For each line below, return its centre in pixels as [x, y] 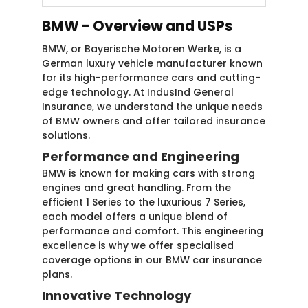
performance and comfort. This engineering [153, 231]
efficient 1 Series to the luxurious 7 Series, [144, 202]
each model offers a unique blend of [135, 216]
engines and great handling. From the [136, 187]
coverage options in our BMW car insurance [152, 260]
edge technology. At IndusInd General [138, 92]
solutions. [66, 135]
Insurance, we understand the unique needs [152, 106]
